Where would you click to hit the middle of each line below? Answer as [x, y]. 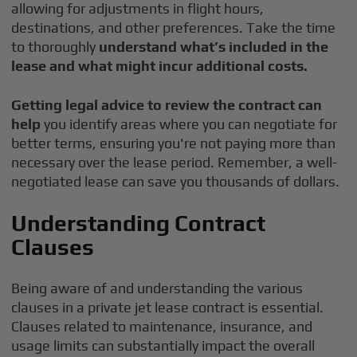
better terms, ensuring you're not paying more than [174, 143]
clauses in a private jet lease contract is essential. [168, 307]
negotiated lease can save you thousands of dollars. [176, 181]
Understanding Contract [139, 223]
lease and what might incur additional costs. [160, 66]
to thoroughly [55, 47]
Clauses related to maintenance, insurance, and [162, 326]
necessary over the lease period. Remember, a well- [175, 162]
